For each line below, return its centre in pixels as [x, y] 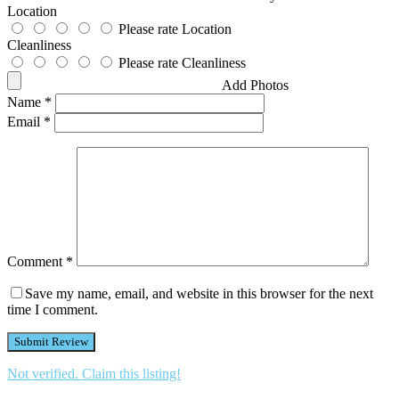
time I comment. [53, 310]
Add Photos [255, 85]
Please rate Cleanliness [182, 63]
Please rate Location [175, 29]
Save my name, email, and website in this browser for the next [199, 294]
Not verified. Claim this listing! [94, 374]
